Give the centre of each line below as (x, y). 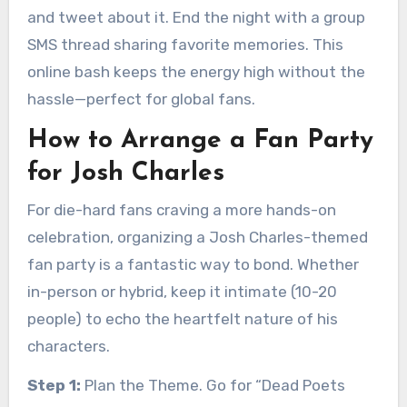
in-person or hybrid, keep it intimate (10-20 (182, 291)
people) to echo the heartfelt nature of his (182, 318)
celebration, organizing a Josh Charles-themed (197, 237)
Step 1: (54, 385)
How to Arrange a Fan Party (200, 141)
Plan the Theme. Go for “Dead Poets (213, 385)
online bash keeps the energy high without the (196, 72)
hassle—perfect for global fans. (141, 99)
